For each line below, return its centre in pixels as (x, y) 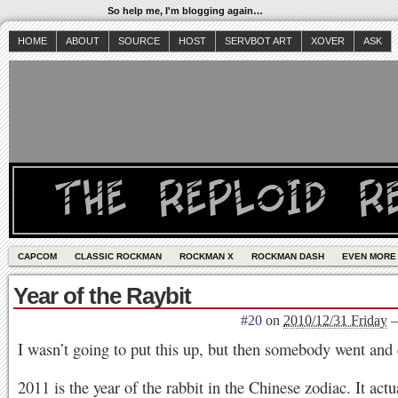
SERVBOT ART (259, 41)
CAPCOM (37, 256)
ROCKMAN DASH (288, 256)
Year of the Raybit (102, 296)
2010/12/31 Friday (335, 320)
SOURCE (139, 41)
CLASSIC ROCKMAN (118, 256)
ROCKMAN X (207, 256)
